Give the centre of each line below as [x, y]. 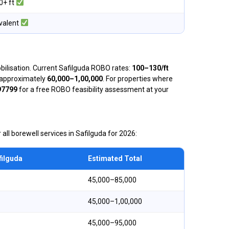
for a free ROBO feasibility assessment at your [93, 89]
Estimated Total [115, 158]
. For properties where [138, 79]
